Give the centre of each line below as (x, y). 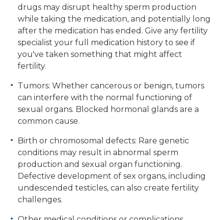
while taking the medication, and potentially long (114, 19)
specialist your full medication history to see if (106, 43)
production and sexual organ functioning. (100, 165)
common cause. (49, 121)
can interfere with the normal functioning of (105, 98)
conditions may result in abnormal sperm (98, 153)
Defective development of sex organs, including (112, 176)
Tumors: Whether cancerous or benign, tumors (111, 86)
